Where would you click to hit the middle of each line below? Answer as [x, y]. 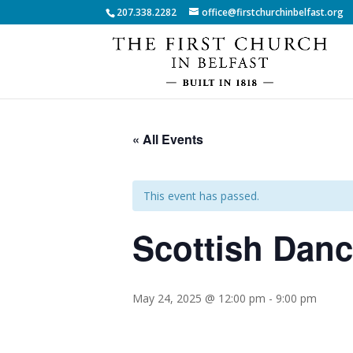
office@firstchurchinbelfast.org [273, 12]
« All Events [168, 139]
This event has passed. [201, 196]
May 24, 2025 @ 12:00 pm [199, 298]
